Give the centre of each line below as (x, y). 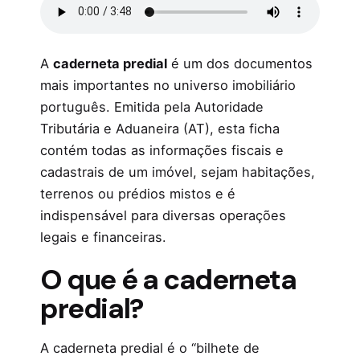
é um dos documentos (240, 64)
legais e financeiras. (103, 237)
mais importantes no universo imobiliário (168, 86)
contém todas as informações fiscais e (162, 151)
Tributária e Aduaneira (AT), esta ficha (160, 129)
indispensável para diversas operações (163, 216)
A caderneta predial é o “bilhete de (150, 348)
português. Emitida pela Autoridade (152, 107)
